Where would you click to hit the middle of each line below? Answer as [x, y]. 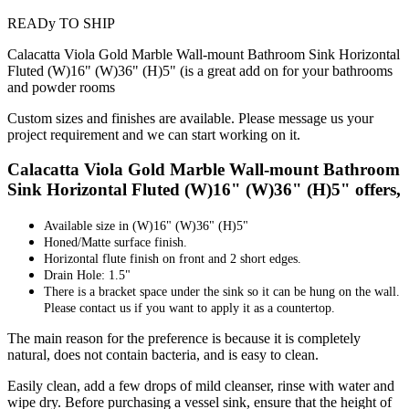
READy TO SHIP [61, 23]
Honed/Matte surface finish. [115, 243]
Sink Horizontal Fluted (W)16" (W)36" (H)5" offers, [204, 190]
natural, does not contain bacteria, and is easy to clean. [163, 355]
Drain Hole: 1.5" [87, 276]
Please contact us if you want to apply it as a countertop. [189, 309]
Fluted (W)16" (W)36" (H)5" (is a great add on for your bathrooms [200, 70]
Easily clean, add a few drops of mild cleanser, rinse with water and [201, 386]
